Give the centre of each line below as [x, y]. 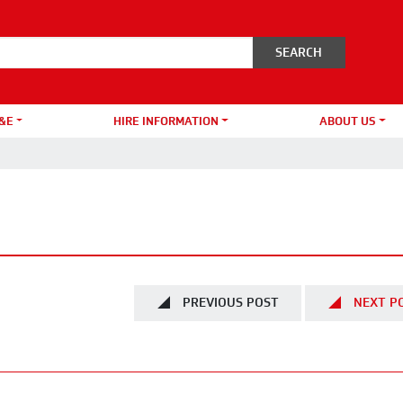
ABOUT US [347, 121]
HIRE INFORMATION [166, 121]
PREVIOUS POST [230, 303]
